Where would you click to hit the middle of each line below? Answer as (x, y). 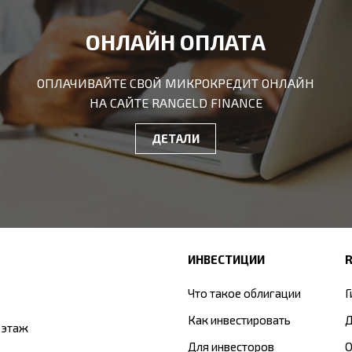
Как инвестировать (239, 319)
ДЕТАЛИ (176, 138)
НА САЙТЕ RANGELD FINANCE (176, 102)
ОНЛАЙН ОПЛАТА (176, 42)
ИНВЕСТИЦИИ (226, 259)
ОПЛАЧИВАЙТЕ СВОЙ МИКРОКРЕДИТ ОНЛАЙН (176, 82)
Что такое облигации (244, 293)
